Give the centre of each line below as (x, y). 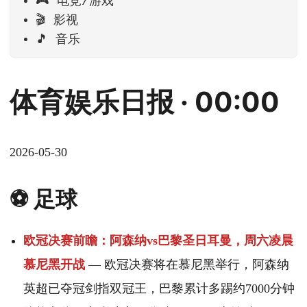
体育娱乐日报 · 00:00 (145, 102)
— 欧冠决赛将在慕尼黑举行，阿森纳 (187, 265)
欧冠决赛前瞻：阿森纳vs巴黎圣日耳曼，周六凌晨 (158, 241)
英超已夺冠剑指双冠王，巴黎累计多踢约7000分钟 (159, 289)
